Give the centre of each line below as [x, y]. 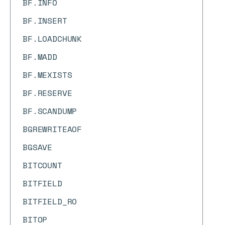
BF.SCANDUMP [50, 111]
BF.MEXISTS [47, 75]
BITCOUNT [42, 165]
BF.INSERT [45, 21]
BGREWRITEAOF [52, 129]
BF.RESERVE [47, 93]
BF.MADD [40, 57]
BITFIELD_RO [50, 201]
